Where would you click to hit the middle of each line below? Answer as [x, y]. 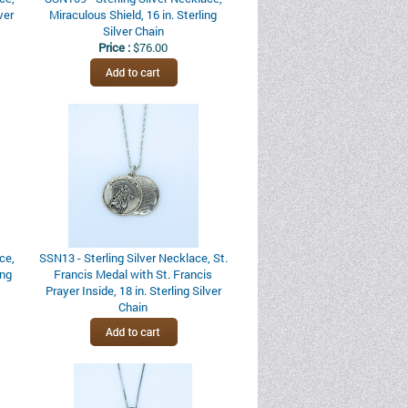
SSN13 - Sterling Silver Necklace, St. [133, 258]
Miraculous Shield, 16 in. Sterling [133, 15]
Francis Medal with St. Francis [133, 274]
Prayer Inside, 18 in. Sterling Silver [133, 291]
